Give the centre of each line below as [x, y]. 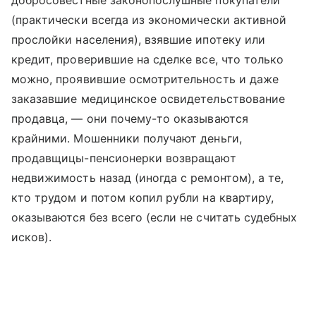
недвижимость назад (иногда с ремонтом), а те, [148, 178]
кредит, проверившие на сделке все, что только [148, 59]
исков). [32, 237]
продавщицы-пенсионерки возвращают [124, 158]
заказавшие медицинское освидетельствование [148, 99]
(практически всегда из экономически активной [149, 20]
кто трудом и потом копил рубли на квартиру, [143, 197]
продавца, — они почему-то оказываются [130, 119]
